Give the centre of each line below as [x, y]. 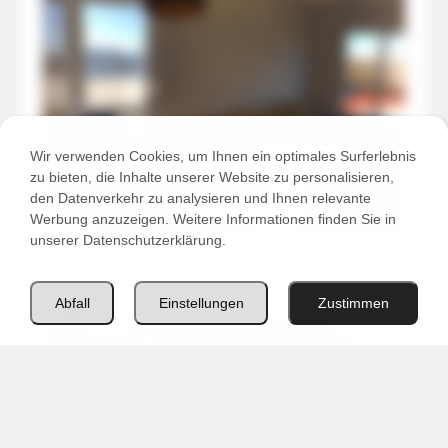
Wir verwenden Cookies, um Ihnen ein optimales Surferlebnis [223, 156]
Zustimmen [353, 303]
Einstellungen [201, 303]
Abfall [72, 303]
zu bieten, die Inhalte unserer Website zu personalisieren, [212, 177]
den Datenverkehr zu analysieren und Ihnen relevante [200, 198]
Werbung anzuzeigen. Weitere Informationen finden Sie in [213, 219]
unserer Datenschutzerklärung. [128, 240]
